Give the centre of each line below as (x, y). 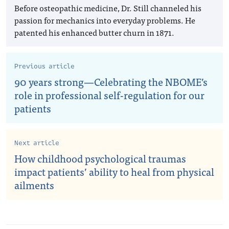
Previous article (44, 66)
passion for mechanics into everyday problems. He (105, 20)
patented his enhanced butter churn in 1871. (94, 32)
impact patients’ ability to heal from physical (114, 171)
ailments (34, 185)
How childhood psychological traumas (100, 158)
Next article (37, 143)
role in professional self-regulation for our (109, 95)
